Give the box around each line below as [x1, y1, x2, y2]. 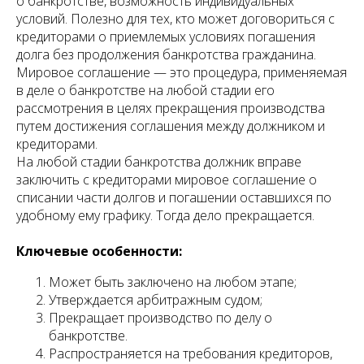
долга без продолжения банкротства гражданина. [16, 45, 316, 64]
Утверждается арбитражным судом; [49, 291, 262, 310]
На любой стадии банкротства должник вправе [16, 153, 301, 171]
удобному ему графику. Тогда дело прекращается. [16, 206, 314, 225]
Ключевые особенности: [16, 242, 182, 261]
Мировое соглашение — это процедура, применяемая [16, 63, 347, 82]
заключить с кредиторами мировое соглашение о [16, 171, 317, 189]
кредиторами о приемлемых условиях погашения [16, 28, 315, 46]
